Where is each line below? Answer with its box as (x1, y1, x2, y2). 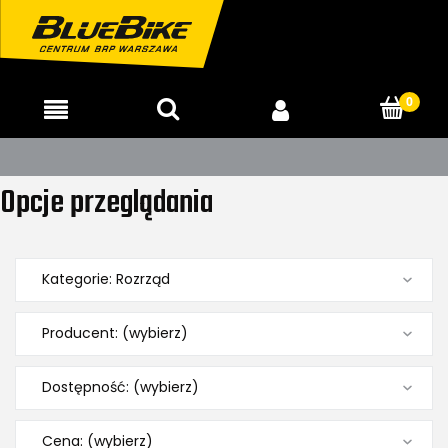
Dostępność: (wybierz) (42, 376, 199, 397)
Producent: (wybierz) (42, 322, 188, 343)
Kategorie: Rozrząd (42, 268, 170, 289)
